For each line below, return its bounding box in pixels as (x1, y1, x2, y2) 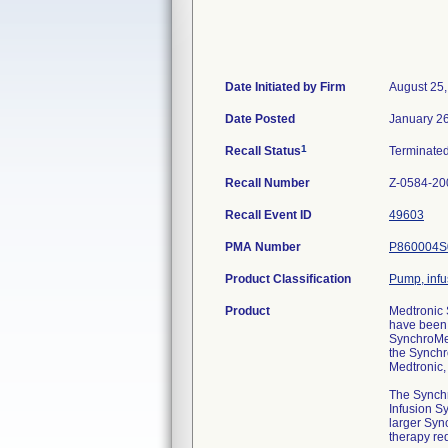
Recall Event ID (225, 208, 312, 222)
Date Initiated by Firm (225, 80, 346, 94)
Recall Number (225, 176, 310, 190)
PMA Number (225, 240, 301, 254)
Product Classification (225, 272, 351, 286)
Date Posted (225, 112, 295, 126)
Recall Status (225, 144, 301, 158)
